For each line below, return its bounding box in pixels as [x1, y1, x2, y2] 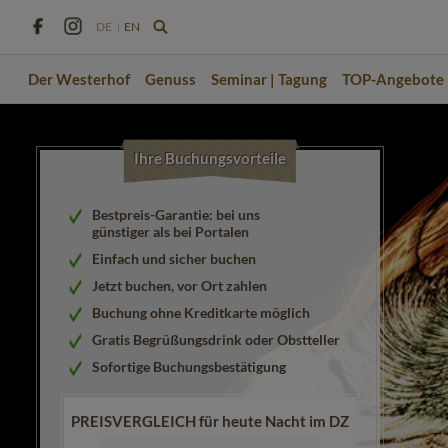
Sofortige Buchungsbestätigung [92, 358, 286, 375]
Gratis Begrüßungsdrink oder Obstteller [92, 331, 340, 348]
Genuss [144, 69, 196, 88]
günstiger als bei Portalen [92, 223, 249, 240]
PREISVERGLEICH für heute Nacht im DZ [71, 412, 349, 431]
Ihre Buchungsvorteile [134, 149, 286, 167]
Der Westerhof [27, 69, 130, 88]
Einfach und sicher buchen [92, 250, 256, 267]
